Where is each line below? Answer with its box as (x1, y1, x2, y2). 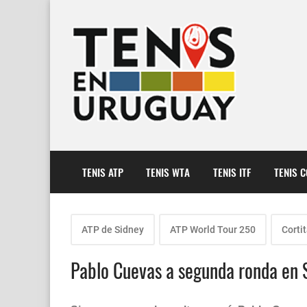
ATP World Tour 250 (170, 224, 256, 236)
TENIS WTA (146, 164, 191, 180)
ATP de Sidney (82, 224, 144, 236)
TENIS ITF (212, 164, 251, 180)
